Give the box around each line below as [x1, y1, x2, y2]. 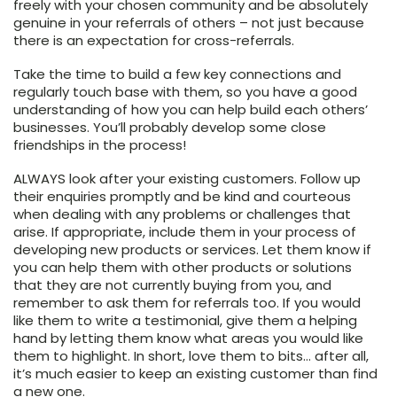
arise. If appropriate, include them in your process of [13, 222, 356, 242]
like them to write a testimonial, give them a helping [13, 311, 357, 331]
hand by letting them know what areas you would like [13, 329, 363, 348]
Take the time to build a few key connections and [13, 65, 341, 84]
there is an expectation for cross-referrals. [13, 31, 298, 51]
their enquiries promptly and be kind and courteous [13, 187, 351, 206]
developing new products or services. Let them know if [13, 240, 371, 260]
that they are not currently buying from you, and [13, 276, 331, 295]
